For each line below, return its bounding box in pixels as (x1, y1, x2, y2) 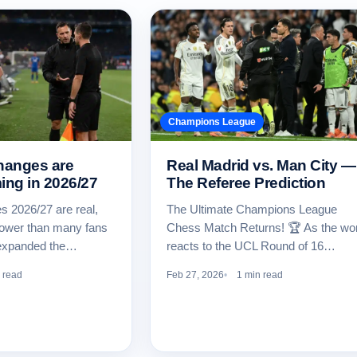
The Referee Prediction (167, 175, 326, 192)
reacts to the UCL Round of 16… (167, 239, 335, 253)
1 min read (237, 269, 283, 281)
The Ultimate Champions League (167, 202, 337, 217)
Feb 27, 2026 (167, 269, 224, 281)
